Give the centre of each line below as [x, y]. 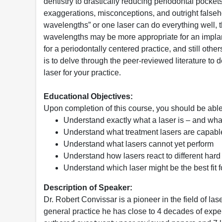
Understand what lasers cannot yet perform [139, 144]
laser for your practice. [82, 72]
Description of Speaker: [88, 187]
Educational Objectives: [88, 96]
